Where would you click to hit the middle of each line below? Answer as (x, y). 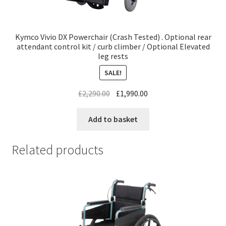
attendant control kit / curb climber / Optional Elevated (113, 46)
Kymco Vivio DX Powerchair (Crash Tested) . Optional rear (113, 37)
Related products (57, 150)
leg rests (113, 56)
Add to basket (113, 119)
